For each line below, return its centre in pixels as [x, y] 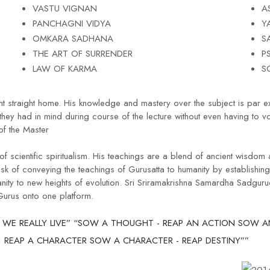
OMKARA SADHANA [73, 39]
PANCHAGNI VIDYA [71, 24]
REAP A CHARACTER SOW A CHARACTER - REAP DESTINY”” [126, 240]
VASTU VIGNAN [64, 8]
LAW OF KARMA [64, 69]
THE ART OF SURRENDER [82, 54]
